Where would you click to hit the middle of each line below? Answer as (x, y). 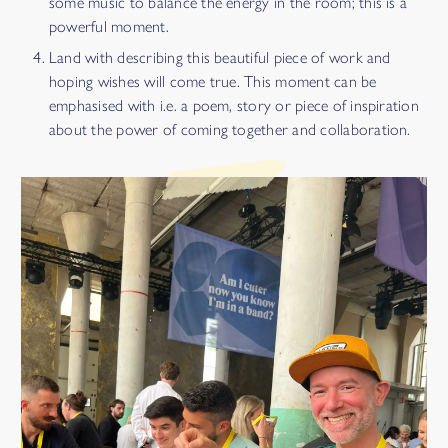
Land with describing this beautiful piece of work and (220, 58)
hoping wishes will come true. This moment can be (213, 82)
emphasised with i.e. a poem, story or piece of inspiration (234, 106)
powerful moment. (109, 27)
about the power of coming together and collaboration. (230, 130)
